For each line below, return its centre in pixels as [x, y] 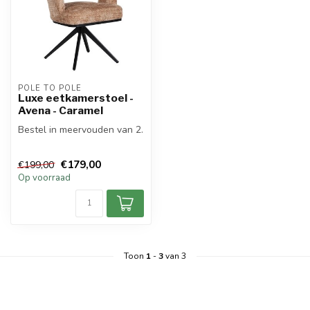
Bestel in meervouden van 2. [81, 130]
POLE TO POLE [50, 89]
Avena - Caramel [61, 111]
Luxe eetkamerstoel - [76, 98]
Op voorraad [44, 177]
